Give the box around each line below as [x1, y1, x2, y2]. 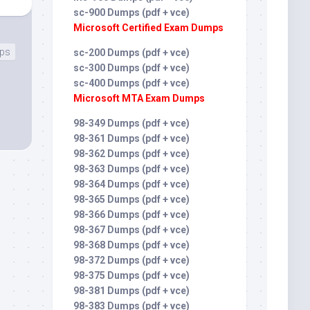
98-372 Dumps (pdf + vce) [73, 255, 190, 266]
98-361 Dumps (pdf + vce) [73, 133, 190, 144]
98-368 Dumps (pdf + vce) [73, 239, 190, 250]
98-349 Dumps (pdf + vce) [73, 118, 190, 129]
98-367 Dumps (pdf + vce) [73, 224, 190, 235]
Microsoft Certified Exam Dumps [73, 22, 224, 33]
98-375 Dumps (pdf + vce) [73, 270, 190, 281]
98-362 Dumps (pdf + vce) [73, 148, 190, 159]
